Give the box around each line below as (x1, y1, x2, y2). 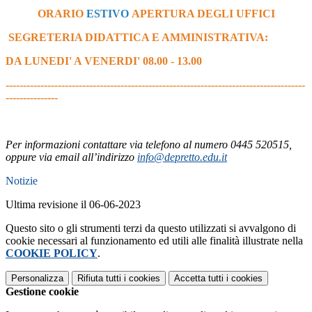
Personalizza (11, 273, 63, 284)
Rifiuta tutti (77, 273, 121, 284)
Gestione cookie (6, 286, 79, 298)
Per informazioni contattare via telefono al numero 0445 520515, (6, 139, 292, 151)
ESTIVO (86, 8, 129, 20)
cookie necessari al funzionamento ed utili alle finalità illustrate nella (6, 235, 303, 247)
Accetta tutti (174, 273, 224, 284)
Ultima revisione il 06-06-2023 (6, 198, 141, 211)
